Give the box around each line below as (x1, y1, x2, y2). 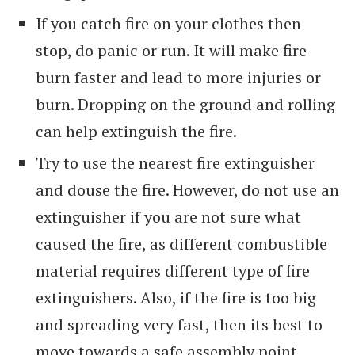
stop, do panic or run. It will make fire (36, 39, 307, 61)
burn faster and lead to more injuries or (36, 66, 321, 88)
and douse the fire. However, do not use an (36, 178, 339, 200)
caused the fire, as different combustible (36, 232, 327, 254)
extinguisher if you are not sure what (36, 205, 301, 227)
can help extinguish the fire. (36, 120, 237, 142)
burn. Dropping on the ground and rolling (36, 93, 335, 115)
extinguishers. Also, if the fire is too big (36, 286, 316, 308)
